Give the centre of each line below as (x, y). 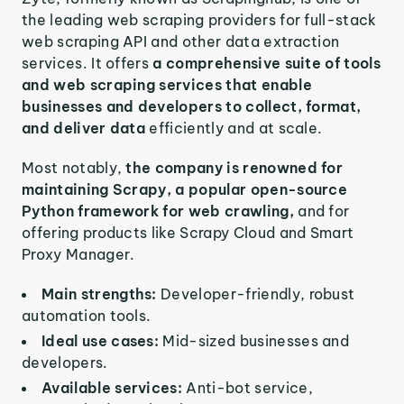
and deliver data (86, 128)
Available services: (114, 388)
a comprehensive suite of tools (267, 63)
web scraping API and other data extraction (181, 41)
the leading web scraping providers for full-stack (199, 20)
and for (324, 211)
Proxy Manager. (78, 254)
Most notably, (74, 168)
